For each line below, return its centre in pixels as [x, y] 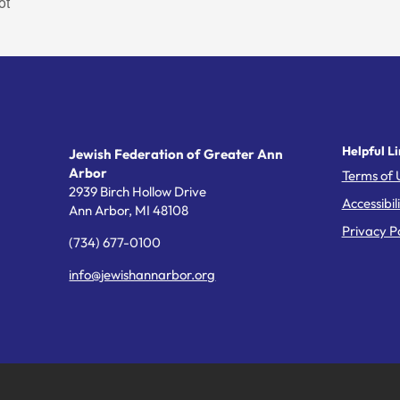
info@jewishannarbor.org [142, 275]
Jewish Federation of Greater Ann [176, 154]
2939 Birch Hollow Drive [138, 192]
